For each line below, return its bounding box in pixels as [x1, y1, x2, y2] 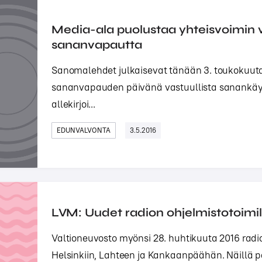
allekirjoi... [51, 98, 96, 111]
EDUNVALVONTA [57, 126, 111, 135]
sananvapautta [51, 37, 142, 52]
